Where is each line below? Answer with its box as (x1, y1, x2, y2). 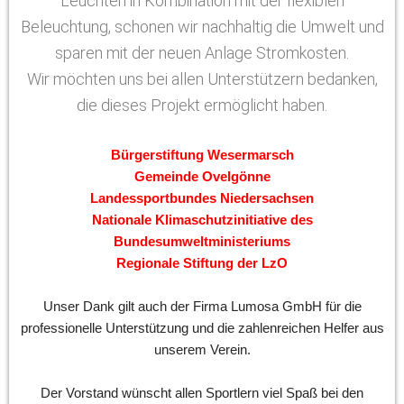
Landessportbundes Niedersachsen (90, 190, 314, 206)
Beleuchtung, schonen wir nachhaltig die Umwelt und (20, 17, 384, 36)
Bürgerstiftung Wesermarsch (110, 147, 294, 162)
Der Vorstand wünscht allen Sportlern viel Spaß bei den (41, 385, 363, 400)
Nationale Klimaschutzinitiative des (91, 212, 313, 227)
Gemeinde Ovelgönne (133, 169, 271, 184)
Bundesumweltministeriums (114, 234, 290, 249)
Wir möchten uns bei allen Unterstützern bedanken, (26, 69, 378, 88)
